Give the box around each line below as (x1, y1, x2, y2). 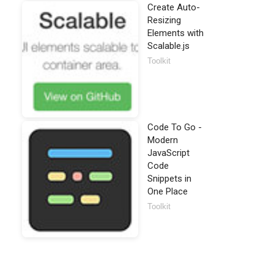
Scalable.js (147, 40, 190, 51)
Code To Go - (147, 122, 202, 133)
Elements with (147, 28, 204, 39)
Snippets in (147, 173, 191, 184)
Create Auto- (147, 2, 200, 13)
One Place (147, 186, 188, 197)
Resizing (147, 15, 181, 26)
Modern (147, 135, 178, 146)
